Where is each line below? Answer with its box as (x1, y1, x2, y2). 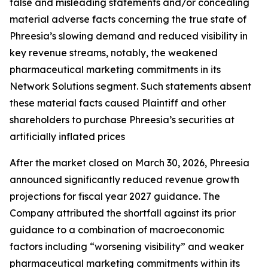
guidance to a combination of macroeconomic (10, 224, 224, 236)
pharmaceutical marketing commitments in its (10, 63, 221, 76)
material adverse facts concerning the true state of (10, 13, 246, 26)
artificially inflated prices (10, 130, 125, 143)
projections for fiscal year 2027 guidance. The (10, 190, 220, 203)
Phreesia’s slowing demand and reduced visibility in (10, 30, 248, 42)
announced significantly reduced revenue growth (10, 173, 239, 186)
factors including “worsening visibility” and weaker (10, 240, 244, 253)
